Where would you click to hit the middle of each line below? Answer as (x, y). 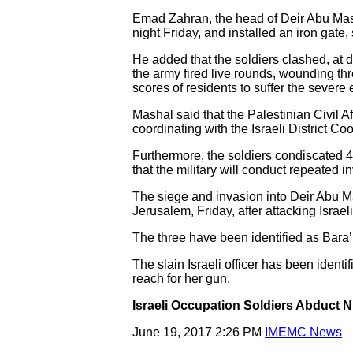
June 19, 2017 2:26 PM (199, 332)
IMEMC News (303, 332)
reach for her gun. (181, 279)
